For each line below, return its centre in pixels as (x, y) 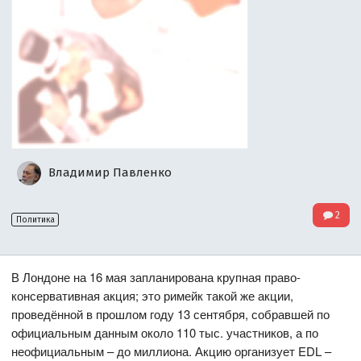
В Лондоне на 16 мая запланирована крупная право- (156, 276)
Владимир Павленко (109, 172)
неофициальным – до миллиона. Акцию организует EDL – (172, 351)
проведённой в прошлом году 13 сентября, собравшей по (171, 313)
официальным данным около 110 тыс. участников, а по (165, 332)
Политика (35, 220)
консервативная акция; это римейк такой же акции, (153, 295)
